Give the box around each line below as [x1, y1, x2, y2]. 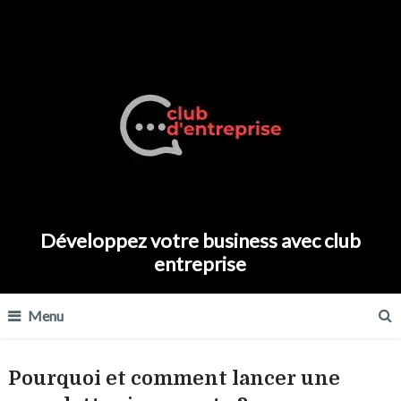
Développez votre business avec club [39, 228, 361, 252]
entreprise [154, 252, 247, 276]
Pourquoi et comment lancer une [7, 367, 340, 389]
